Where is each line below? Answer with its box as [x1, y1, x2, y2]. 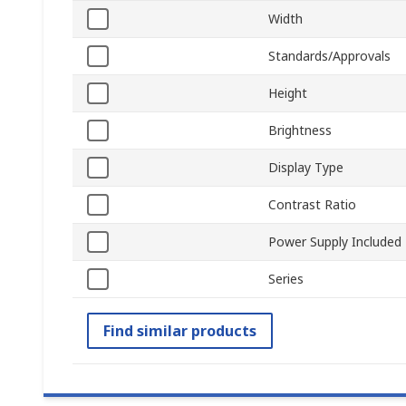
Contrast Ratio [268, 196, 356, 214]
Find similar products [103, 321, 256, 342]
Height [268, 84, 307, 102]
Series [268, 270, 304, 288]
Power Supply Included [268, 233, 401, 251]
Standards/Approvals [268, 47, 391, 65]
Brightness [268, 121, 332, 140]
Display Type [268, 159, 343, 177]
